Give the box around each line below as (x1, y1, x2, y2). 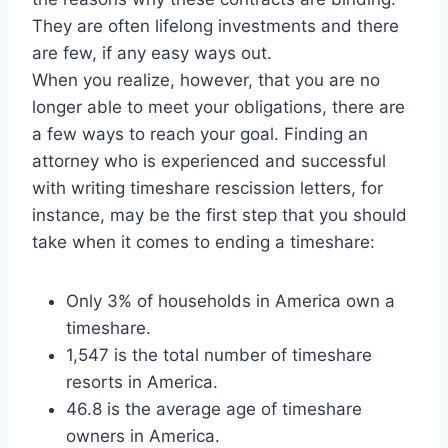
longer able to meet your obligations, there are (32, 97, 405, 118)
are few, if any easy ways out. (32, 43, 272, 64)
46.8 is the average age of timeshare (66, 399, 362, 420)
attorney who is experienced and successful (32, 151, 386, 172)
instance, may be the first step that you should (32, 205, 407, 226)
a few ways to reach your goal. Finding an (32, 124, 368, 145)
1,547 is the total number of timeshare (66, 345, 372, 366)
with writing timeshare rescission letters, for (32, 178, 383, 199)
